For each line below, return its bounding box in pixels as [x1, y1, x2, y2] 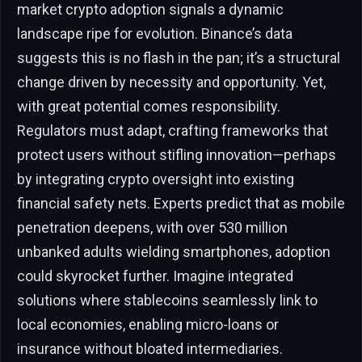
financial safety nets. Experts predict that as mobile [17, 194, 345, 212]
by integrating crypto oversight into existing [17, 170, 294, 187]
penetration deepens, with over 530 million [17, 218, 288, 236]
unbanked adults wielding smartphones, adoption [17, 242, 330, 260]
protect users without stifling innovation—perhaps [17, 145, 336, 163]
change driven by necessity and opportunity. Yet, [17, 73, 326, 90]
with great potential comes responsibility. [17, 97, 280, 115]
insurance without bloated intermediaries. [17, 339, 283, 357]
